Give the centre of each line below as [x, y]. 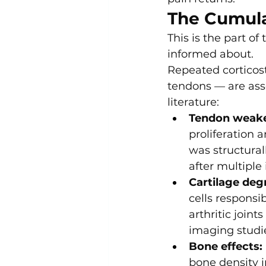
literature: [193, 102]
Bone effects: [226, 247]
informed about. [210, 54]
